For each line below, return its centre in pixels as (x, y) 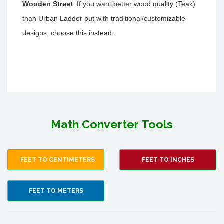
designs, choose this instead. (68, 33)
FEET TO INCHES (168, 160)
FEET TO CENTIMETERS (58, 160)
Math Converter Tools (112, 124)
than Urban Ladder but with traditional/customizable (104, 18)
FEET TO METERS (56, 191)
